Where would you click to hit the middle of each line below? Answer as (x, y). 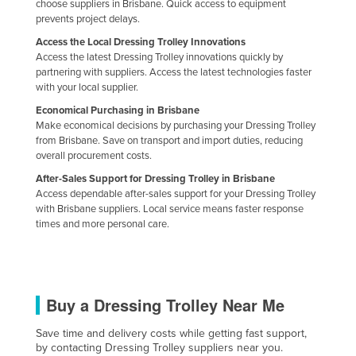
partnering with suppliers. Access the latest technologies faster (174, 73)
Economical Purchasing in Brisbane (118, 111)
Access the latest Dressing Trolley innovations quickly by (159, 58)
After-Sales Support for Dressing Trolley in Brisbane (155, 179)
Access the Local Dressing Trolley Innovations (141, 43)
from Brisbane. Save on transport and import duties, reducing (169, 141)
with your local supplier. (87, 88)
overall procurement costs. (94, 156)
